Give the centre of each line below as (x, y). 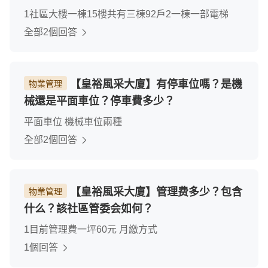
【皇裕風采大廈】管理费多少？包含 (155, 192)
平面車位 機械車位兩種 (73, 122)
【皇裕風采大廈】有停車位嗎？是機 (155, 84)
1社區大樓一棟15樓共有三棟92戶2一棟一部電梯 (126, 14)
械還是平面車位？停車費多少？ (99, 101)
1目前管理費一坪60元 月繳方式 (91, 229)
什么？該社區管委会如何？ (89, 209)
